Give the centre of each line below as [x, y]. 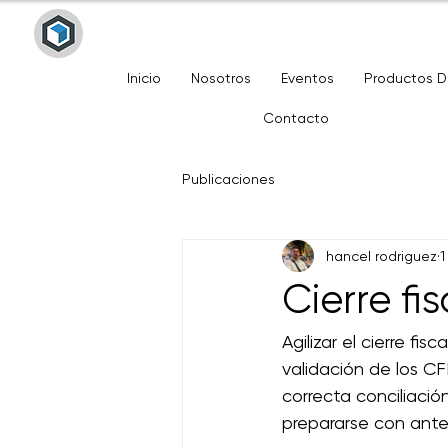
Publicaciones [228, 178]
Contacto [296, 118]
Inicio [144, 78]
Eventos [308, 78]
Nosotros [221, 78]
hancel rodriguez [381, 255]
